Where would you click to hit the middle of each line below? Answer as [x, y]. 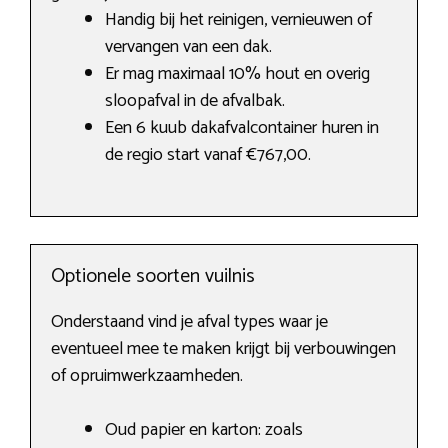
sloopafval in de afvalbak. [195, 101]
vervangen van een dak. [188, 47]
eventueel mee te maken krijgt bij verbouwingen [223, 349]
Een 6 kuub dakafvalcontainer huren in [242, 128]
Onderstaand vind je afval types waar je [189, 322]
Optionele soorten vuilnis [153, 277]
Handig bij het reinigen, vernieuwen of [238, 20]
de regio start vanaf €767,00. [208, 155]
